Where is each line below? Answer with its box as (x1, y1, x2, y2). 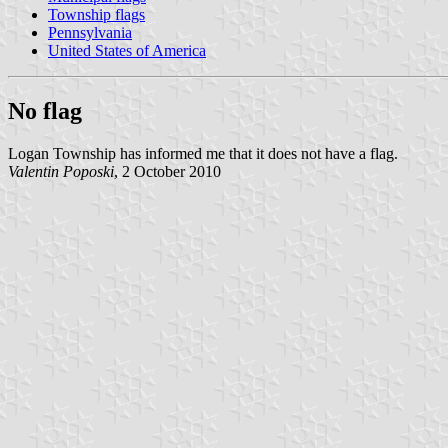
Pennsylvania (48, 23, 132, 41)
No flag (8, 97, 82, 124)
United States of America (48, 41, 206, 59)
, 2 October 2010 (114, 162, 221, 180)
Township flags (48, 5, 145, 23)
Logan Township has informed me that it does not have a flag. (8, 144, 398, 162)
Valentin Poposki (8, 162, 114, 180)
